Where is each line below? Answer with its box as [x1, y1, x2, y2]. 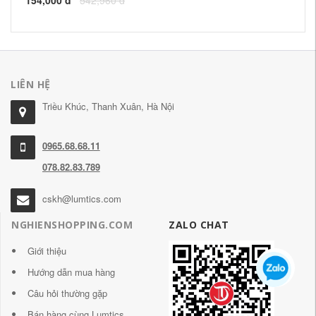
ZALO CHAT [169, 218, 229, 232]
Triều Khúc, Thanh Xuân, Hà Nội [42, 99, 174, 113]
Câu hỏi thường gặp [28, 286, 107, 300]
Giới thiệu [28, 244, 66, 258]
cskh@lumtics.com [42, 191, 121, 205]
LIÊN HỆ [11, 78, 51, 91]
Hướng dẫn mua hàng [28, 265, 115, 279]
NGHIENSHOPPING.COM [11, 218, 133, 232]
